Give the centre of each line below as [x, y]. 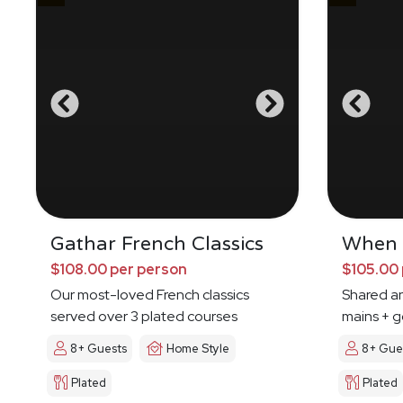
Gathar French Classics [157, 244]
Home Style [198, 349]
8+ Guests [99, 349]
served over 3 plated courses [144, 317]
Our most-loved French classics [150, 295]
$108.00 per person [119, 270]
